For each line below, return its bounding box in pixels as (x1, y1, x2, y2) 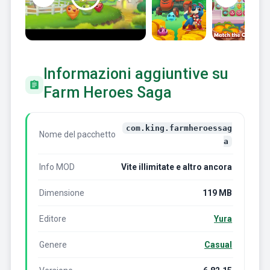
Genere (39, 240, 67, 250)
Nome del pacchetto (39, 130, 116, 140)
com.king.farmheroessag (126, 124, 233, 133)
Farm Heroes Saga (43, 83, 172, 101)
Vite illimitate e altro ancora (121, 162, 233, 172)
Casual (204, 240, 233, 250)
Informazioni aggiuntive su (43, 64, 228, 83)
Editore (39, 214, 66, 224)
